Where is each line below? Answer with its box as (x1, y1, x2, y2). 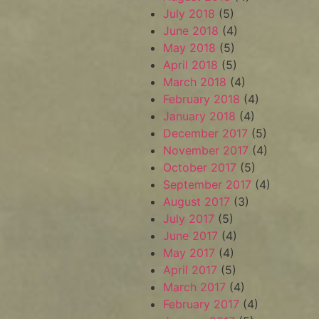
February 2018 (163, 92, 241, 106)
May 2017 (163, 246, 216, 260)
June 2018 (163, 23, 219, 38)
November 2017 (163, 143, 249, 157)
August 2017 (163, 194, 231, 209)
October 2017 (163, 160, 237, 174)
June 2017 (163, 229, 219, 243)
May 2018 (163, 41, 216, 55)
